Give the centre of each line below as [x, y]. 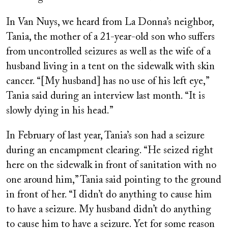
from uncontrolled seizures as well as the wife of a [108, 52]
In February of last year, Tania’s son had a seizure [105, 136]
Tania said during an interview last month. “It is [106, 96]
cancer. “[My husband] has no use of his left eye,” [107, 82]
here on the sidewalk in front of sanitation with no [111, 166]
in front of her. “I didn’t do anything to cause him [109, 195]
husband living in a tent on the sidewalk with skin [110, 67]
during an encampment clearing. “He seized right [110, 151]
